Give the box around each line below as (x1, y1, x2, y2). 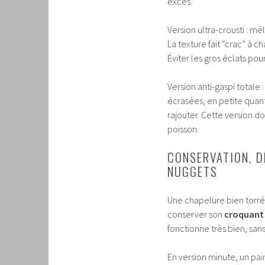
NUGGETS (167, 162, 218, 181)
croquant (224, 208, 264, 221)
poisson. (167, 123, 199, 135)
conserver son (167, 208, 224, 221)
